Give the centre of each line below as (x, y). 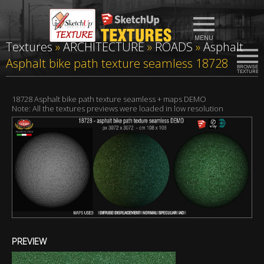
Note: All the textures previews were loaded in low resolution (118, 108)
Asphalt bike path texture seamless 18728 (117, 63)
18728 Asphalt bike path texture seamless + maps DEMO (109, 99)
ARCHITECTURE (104, 47)
